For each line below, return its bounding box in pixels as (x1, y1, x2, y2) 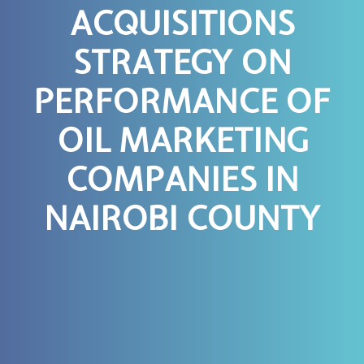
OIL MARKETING (57, 118, 307, 162)
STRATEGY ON (72, 40, 292, 84)
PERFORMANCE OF (33, 79, 331, 123)
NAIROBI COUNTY (43, 196, 321, 240)
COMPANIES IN (65, 157, 299, 201)
